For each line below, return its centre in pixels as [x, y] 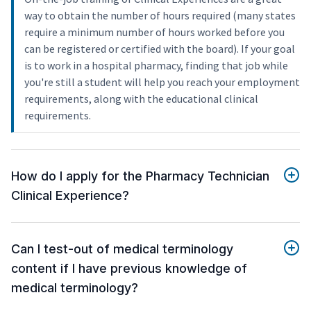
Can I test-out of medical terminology [122, 249]
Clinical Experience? [70, 196]
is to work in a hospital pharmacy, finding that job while [156, 66]
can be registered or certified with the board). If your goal [160, 49]
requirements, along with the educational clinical [141, 99]
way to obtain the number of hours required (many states [160, 16]
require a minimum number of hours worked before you [154, 32]
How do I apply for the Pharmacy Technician [140, 176]
